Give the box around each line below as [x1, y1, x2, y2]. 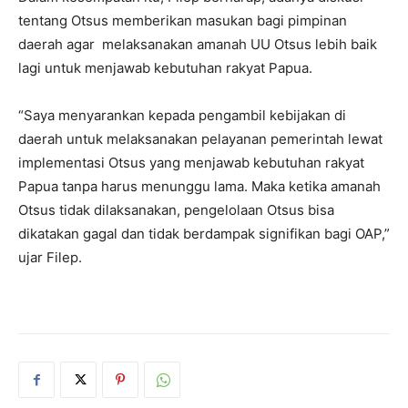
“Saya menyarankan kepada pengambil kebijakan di [18, 107, 346, 125]
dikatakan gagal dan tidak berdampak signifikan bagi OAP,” [18, 225, 390, 243]
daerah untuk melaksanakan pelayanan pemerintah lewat [18, 130, 382, 148]
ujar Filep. [18, 249, 82, 267]
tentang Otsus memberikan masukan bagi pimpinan [18, 12, 347, 30]
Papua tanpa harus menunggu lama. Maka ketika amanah [18, 178, 381, 196]
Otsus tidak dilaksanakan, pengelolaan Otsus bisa [18, 201, 334, 219]
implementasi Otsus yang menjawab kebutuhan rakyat [18, 154, 364, 172]
